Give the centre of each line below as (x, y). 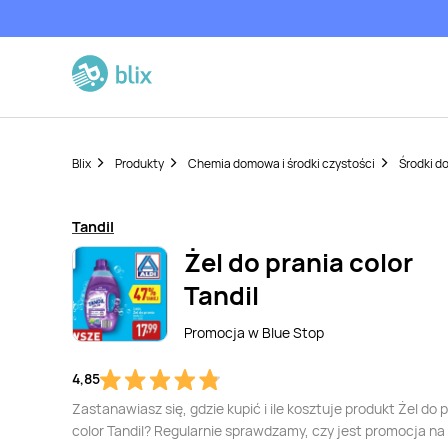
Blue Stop (293, 332)
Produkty (139, 163)
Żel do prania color (298, 262)
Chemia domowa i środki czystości (281, 163)
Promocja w (223, 332)
